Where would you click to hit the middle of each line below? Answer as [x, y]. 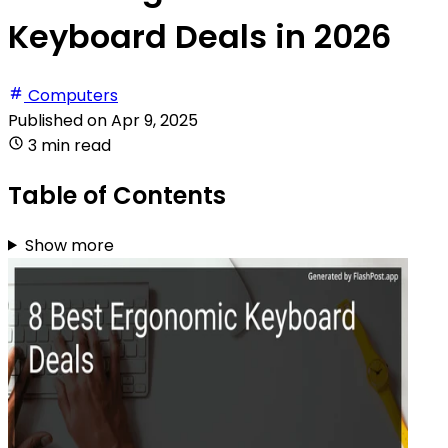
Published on [59, 120]
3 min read [69, 145]
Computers [73, 95]
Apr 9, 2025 [154, 120]
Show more [69, 245]
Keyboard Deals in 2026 [199, 37]
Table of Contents [117, 195]
